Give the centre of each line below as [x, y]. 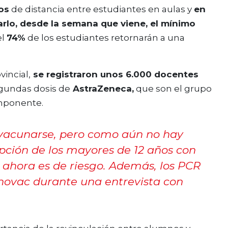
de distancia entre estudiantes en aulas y [102, 9]
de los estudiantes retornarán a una [105, 38]
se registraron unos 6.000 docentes [115, 75]
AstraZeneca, [102, 89]
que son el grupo [173, 89]
